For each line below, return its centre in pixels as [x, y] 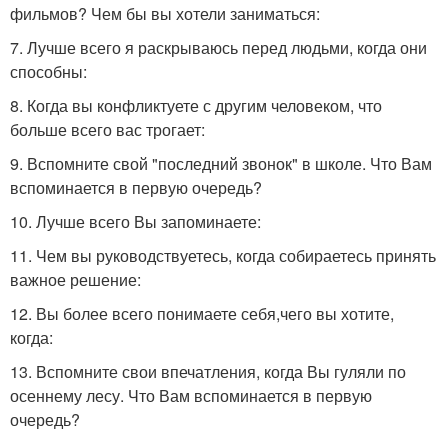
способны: [48, 71]
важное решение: [75, 279]
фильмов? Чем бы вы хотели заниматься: [165, 13]
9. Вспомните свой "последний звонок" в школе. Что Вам [221, 163]
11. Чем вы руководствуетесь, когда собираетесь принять [223, 255]
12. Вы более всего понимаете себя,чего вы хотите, [202, 313]
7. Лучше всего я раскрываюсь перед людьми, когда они [218, 47]
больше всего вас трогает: [107, 129]
